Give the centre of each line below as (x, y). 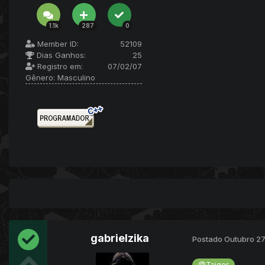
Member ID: (57, 44)
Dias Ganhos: (60, 55)
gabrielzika (120, 238)
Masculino (75, 78)
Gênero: (40, 78)
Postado (208, 239)
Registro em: (59, 67)
